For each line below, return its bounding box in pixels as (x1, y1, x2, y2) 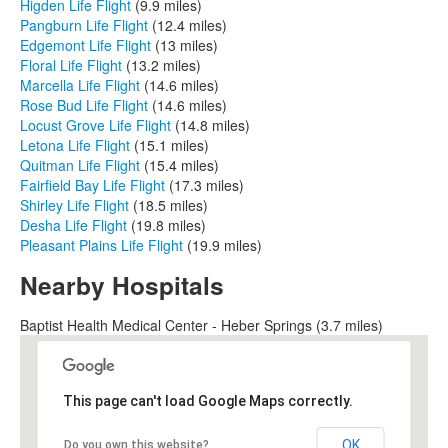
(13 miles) (151, 34, 218, 55)
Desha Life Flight (20, 214, 127, 235)
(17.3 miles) (165, 174, 244, 195)
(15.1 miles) (130, 134, 209, 155)
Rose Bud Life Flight (20, 94, 148, 115)
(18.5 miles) (129, 194, 208, 215)
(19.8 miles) (127, 214, 206, 235)
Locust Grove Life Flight (20, 114, 171, 135)
